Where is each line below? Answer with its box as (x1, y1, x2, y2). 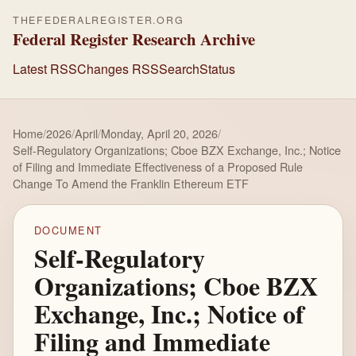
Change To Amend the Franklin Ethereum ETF (13, 175, 249, 192)
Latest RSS (13, 59, 77, 78)
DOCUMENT (33, 222, 103, 238)
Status (199, 59, 235, 78)
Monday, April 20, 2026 (101, 125, 218, 141)
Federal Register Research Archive (13, 27, 255, 51)
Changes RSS (77, 59, 159, 78)
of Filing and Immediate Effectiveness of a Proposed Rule (13, 158, 303, 175)
